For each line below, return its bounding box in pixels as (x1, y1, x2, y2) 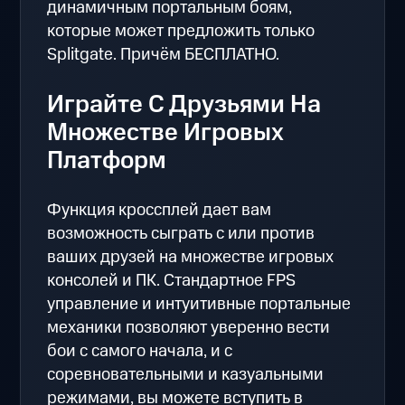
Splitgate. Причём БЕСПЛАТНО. (47, 42, 280, 67)
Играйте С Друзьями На (47, 87, 322, 122)
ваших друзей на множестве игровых (47, 245, 334, 270)
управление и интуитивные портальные (47, 292, 352, 317)
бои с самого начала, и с (47, 339, 233, 364)
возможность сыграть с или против (47, 221, 316, 247)
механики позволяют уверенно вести (47, 316, 331, 341)
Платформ (47, 143, 167, 178)
